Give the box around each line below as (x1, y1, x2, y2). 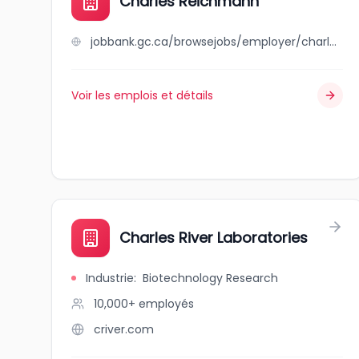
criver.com (94, 321, 154, 337)
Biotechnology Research (143, 270, 278, 286)
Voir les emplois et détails (71, 87, 213, 103)
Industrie (86, 270, 134, 286)
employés (139, 296, 194, 312)
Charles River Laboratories (119, 228, 308, 248)
